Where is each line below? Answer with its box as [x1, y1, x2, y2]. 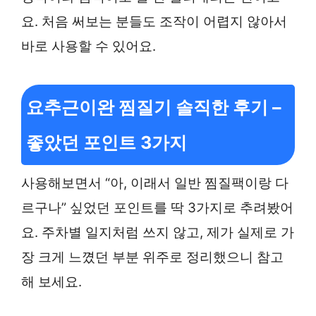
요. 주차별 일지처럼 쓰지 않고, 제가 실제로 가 [21, 224, 294, 241]
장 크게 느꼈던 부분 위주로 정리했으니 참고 [21, 249, 284, 266]
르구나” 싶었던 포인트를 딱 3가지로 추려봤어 [21, 200, 293, 217]
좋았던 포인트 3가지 [26, 132, 187, 154]
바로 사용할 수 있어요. [21, 37, 156, 54]
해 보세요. [21, 274, 82, 291]
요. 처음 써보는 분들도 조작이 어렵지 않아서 [21, 13, 287, 30]
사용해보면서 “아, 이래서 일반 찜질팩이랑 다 [21, 175, 288, 192]
